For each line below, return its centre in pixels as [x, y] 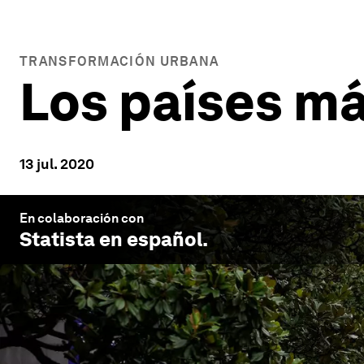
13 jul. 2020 [57, 164]
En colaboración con [82, 218]
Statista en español [111, 239]
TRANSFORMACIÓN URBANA [119, 61]
